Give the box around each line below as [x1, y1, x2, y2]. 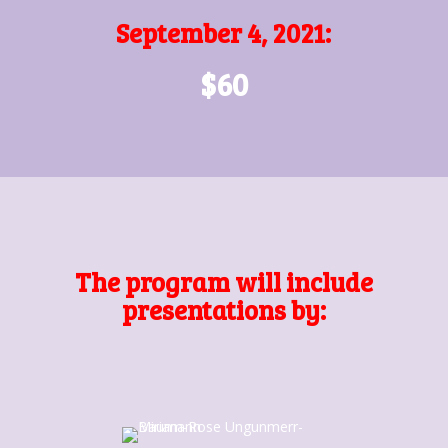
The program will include [74, 264, 373, 299]
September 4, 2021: [116, 15, 332, 50]
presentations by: [121, 292, 326, 327]
